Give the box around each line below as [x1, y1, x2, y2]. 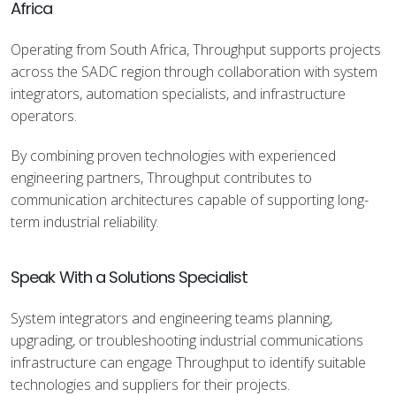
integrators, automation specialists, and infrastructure [11, 84, 346, 103]
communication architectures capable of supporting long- [11, 190, 369, 209]
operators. [11, 106, 77, 126]
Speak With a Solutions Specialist [11, 266, 247, 288]
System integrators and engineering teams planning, [11, 308, 332, 328]
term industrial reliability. [11, 212, 159, 232]
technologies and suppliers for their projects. [11, 375, 290, 394]
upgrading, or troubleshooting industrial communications [11, 331, 363, 350]
